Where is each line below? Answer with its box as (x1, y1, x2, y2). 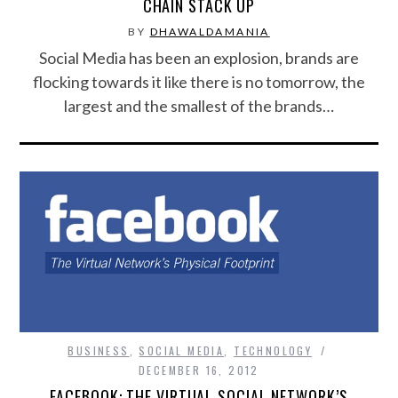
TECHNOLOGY (234, 343, 313, 359)
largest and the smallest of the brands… (64, 96, 334, 116)
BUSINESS (68, 343, 130, 359)
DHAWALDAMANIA (149, 25, 270, 39)
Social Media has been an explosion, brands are (39, 48, 359, 68)
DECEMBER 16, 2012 (139, 362, 259, 378)
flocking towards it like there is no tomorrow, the (33, 72, 365, 92)
